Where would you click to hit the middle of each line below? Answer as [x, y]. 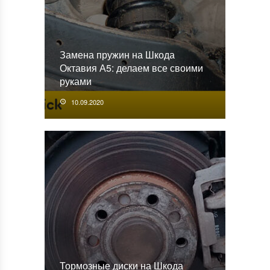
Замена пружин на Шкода [117, 54]
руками [76, 81]
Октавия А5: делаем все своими [131, 67]
